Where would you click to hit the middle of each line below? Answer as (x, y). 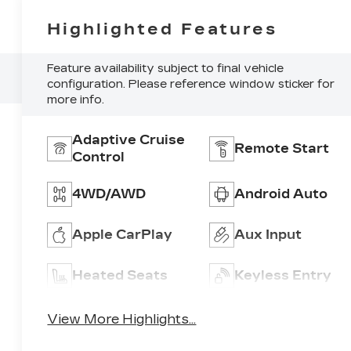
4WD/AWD (109, 194)
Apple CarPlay (123, 234)
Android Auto (280, 194)
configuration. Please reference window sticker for (191, 84)
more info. (76, 100)
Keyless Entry (282, 275)
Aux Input (268, 234)
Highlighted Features (163, 29)
